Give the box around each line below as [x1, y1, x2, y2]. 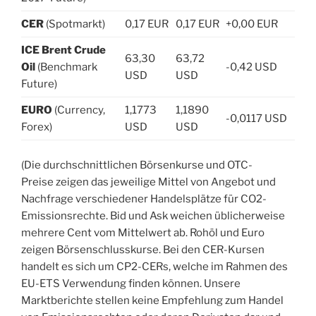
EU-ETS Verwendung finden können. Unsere [21, 276, 241, 290]
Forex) [21, 121, 52, 134]
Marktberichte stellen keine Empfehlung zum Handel [21, 293, 284, 307]
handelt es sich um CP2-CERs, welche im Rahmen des [21, 260, 288, 273]
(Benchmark [37, 61, 97, 74]
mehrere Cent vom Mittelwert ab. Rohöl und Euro [21, 226, 265, 239]
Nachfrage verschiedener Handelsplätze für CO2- [21, 192, 267, 205]
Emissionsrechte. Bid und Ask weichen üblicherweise [21, 209, 285, 222]
